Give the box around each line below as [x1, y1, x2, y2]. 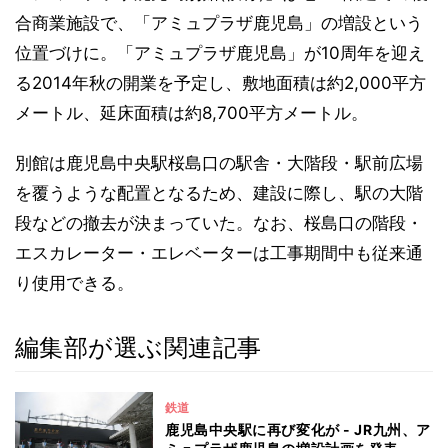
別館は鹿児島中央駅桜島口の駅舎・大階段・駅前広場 [15, 153, 423, 173]
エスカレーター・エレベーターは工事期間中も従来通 [15, 243, 423, 263]
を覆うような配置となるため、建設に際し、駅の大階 [15, 183, 423, 203]
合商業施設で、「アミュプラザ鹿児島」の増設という [15, 13, 423, 33]
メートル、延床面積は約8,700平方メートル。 [15, 103, 368, 123]
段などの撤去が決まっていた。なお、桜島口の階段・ [15, 213, 423, 233]
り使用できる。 [15, 273, 134, 293]
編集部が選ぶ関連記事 [15, 333, 262, 362]
